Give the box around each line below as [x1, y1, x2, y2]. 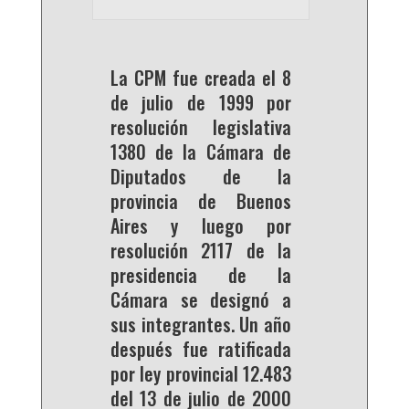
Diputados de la [110, 163, 292, 191]
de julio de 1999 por [110, 89, 292, 117]
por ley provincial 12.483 [110, 360, 292, 388]
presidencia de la [110, 261, 292, 289]
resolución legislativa [110, 113, 292, 142]
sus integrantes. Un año [110, 310, 292, 339]
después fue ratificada [110, 335, 292, 363]
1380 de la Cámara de [110, 138, 292, 166]
